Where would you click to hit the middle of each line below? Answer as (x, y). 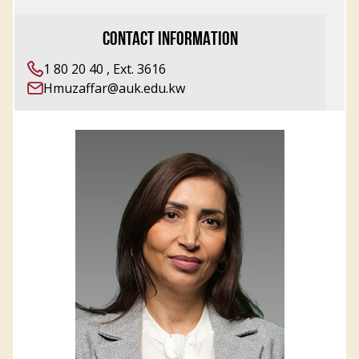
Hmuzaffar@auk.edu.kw (114, 88)
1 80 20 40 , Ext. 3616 (105, 69)
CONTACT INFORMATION (170, 40)
